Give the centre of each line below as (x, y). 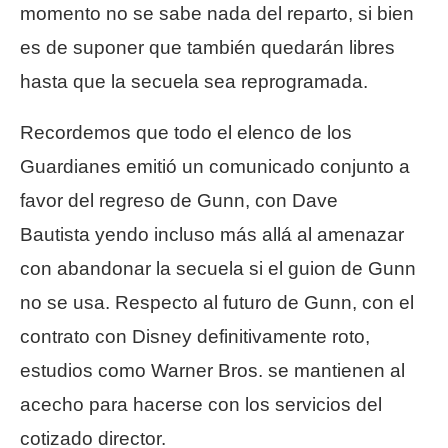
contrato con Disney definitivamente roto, (195, 336)
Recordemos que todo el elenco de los (186, 132)
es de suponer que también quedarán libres (207, 47)
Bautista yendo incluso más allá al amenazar (212, 234)
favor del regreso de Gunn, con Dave (179, 200)
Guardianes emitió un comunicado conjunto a (215, 166)
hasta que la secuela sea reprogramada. (194, 81)
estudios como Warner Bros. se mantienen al (212, 370)
